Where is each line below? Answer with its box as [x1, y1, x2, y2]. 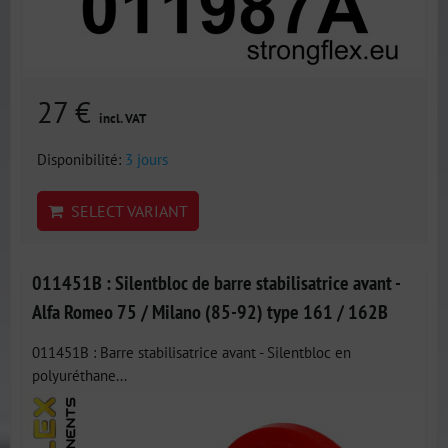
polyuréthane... [32, 365, 127, 385]
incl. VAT [99, 110, 146, 127]
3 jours [125, 149, 168, 169]
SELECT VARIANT [63, 201, 188, 221]
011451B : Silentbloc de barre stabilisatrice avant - [32, 270, 400, 295]
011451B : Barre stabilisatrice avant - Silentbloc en [32, 342, 351, 362]
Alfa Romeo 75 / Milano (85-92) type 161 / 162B [32, 299, 388, 324]
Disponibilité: [37, 149, 125, 169]
